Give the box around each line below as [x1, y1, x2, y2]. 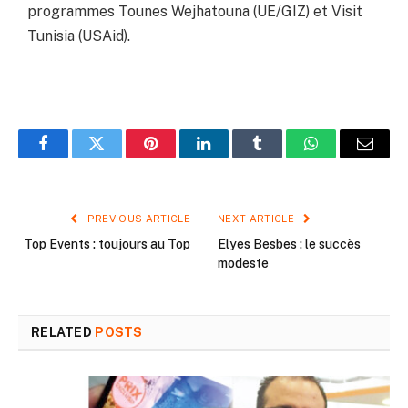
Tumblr [256, 148, 305, 166]
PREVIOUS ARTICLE [84, 213, 190, 225]
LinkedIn [202, 148, 263, 166]
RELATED [31, 325, 96, 341]
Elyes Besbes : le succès [218, 237, 361, 252]
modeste [218, 256, 269, 271]
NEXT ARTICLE [218, 213, 298, 225]
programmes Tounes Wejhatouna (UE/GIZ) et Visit [27, 2, 362, 20]
